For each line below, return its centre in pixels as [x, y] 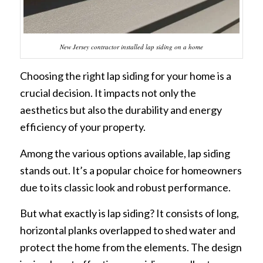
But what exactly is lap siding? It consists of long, [129, 213]
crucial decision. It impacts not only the [108, 93]
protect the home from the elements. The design [131, 247]
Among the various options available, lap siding [125, 153]
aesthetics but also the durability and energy [121, 110]
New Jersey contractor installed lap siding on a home [131, 47]
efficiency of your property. [82, 127]
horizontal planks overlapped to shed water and [127, 230]
